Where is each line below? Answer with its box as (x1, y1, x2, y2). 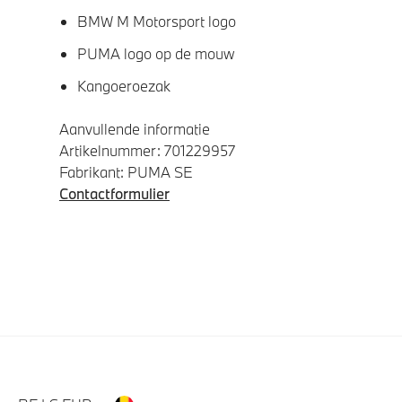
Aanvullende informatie (59, 119, 210, 139)
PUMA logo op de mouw (77, 44, 234, 64)
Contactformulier (59, 184, 170, 204)
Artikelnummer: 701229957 (59, 141, 235, 161)
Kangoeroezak (77, 76, 170, 96)
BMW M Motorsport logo (77, 12, 236, 31)
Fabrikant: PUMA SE (59, 162, 192, 182)
